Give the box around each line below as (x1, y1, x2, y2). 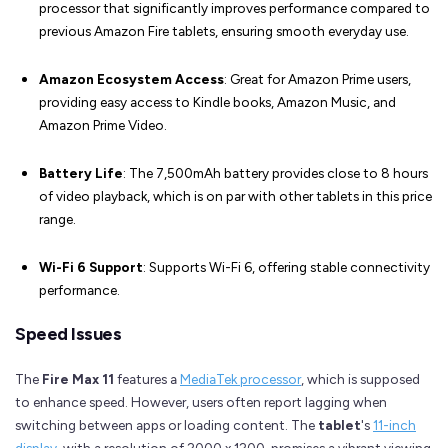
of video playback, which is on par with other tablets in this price (39, 187, 432, 204)
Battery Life (39, 164, 123, 181)
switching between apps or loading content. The (15, 416, 318, 433)
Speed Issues (15, 323, 121, 346)
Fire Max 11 (42, 370, 114, 387)
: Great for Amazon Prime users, (224, 70, 411, 87)
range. (39, 210, 76, 227)
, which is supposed (301, 370, 420, 387)
